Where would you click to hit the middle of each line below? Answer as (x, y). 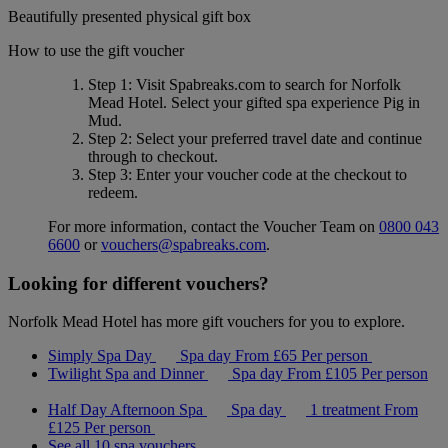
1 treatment (345, 410)
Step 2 (108, 139)
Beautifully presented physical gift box (129, 17)
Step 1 (108, 85)
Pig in (401, 103)
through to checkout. (153, 157)
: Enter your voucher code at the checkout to (267, 175)
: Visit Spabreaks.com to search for (239, 85)
